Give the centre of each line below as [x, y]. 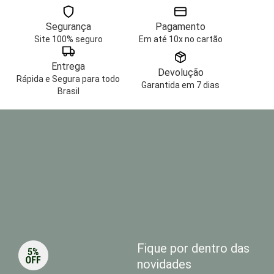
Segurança [68, 27]
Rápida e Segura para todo [68, 79]
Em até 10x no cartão [180, 39]
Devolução [180, 73]
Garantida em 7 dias [181, 85]
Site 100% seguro [68, 39]
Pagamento [181, 27]
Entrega [68, 67]
